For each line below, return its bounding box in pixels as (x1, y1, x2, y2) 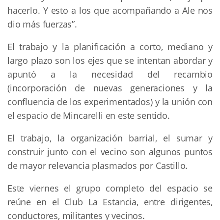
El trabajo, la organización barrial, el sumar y (7, 132, 213, 144)
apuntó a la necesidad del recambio (7, 68, 213, 80)
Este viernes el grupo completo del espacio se (7, 182, 213, 194)
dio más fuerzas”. (7, 18, 77, 30)
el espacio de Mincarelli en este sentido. (7, 109, 170, 121)
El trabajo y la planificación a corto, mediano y (7, 40, 213, 53)
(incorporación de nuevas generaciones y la (7, 82, 213, 94)
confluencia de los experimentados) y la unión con (7, 95, 213, 108)
